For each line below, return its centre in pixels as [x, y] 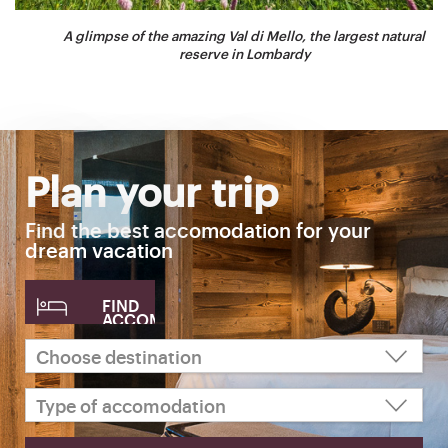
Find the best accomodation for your [198, 230]
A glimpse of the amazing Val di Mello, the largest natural [244, 35]
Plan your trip [151, 190]
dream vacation [99, 250]
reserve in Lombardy [244, 53]
